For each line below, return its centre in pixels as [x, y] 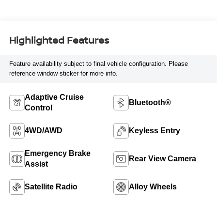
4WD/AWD [43, 131]
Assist [36, 164]
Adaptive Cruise [54, 97]
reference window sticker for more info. [63, 74]
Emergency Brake [57, 154]
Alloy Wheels [153, 187]
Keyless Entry [155, 131]
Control [38, 108]
